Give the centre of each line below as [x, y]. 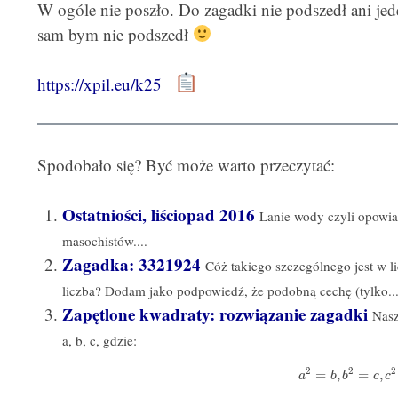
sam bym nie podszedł [115, 34]
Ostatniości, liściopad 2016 [159, 215]
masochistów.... [105, 241]
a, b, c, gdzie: [99, 341]
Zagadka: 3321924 [131, 265]
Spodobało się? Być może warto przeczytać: [186, 164]
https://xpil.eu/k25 [99, 84]
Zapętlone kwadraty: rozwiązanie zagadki [215, 314]
